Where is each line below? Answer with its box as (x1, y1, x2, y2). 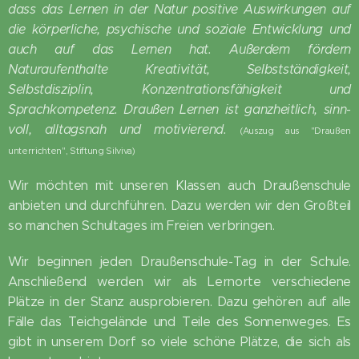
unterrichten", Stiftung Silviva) (8, 144, 135, 156)
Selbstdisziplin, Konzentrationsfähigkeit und (8, 81, 351, 97)
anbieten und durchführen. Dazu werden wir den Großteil (8, 197, 351, 213)
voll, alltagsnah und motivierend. (8, 121, 227, 137)
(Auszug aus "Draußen (239, 124, 351, 136)
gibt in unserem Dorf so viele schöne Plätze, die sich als (8, 333, 351, 349)
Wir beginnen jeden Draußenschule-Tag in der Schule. (8, 253, 351, 269)
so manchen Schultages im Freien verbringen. (8, 217, 275, 233)
